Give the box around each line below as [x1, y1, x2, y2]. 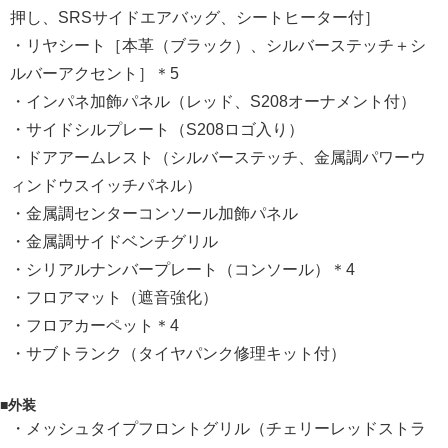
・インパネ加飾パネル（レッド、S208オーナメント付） [10, 93, 416, 111]
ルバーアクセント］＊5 [10, 65, 179, 83]
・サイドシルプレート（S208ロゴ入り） [10, 121, 304, 139]
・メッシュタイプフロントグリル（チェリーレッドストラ [10, 420, 426, 438]
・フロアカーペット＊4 [10, 317, 179, 335]
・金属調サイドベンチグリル [10, 233, 218, 251]
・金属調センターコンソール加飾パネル [10, 205, 298, 223]
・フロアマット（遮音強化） [10, 289, 218, 307]
